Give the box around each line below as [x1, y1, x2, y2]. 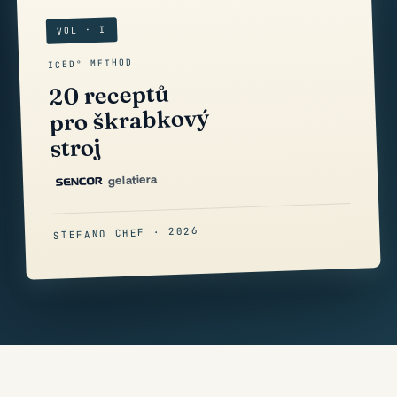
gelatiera [107, 172, 158, 188]
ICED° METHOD [47, 56, 133, 71]
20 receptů [48, 79, 170, 112]
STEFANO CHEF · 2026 [52, 224, 199, 242]
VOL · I [56, 23, 107, 37]
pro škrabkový [49, 103, 211, 137]
